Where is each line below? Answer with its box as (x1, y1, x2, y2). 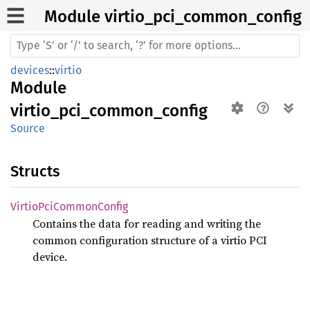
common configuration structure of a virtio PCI (33, 232, 267, 248)
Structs (10, 162, 60, 181)
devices (10, 64, 49, 77)
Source (10, 122, 45, 135)
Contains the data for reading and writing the (33, 216, 261, 231)
